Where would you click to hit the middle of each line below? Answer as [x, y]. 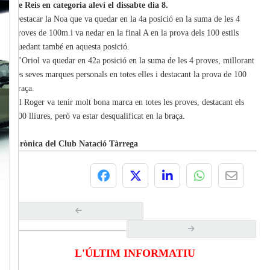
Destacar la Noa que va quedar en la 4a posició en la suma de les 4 [127, 19]
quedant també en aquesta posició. [72, 47]
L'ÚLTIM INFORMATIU [135, 253]
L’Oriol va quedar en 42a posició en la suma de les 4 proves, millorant [134, 61]
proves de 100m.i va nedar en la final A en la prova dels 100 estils [126, 33]
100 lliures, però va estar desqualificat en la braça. [99, 116]
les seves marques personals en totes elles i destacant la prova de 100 [130, 75]
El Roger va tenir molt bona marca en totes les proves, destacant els [129, 102]
